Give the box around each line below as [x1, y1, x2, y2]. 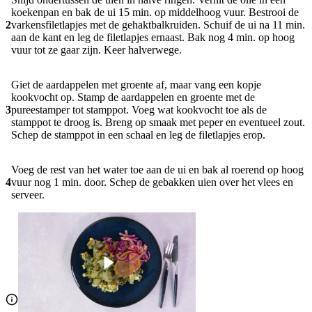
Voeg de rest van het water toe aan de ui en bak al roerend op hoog [11, 164, 304, 176]
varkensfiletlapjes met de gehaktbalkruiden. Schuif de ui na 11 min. [11, 19, 305, 31]
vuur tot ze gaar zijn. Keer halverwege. [11, 44, 182, 56]
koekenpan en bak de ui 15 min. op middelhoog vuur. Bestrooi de [11, 6, 299, 19]
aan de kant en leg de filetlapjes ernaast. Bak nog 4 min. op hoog [11, 31, 295, 44]
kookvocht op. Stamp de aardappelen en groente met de [11, 91, 255, 104]
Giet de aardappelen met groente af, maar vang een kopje [11, 79, 261, 91]
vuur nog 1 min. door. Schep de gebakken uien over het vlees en [11, 176, 293, 189]
